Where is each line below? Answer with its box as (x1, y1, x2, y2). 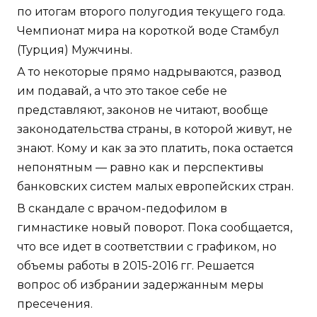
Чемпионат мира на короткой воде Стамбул (17, 24, 279, 38)
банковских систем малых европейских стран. (17, 180, 294, 194)
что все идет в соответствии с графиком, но (17, 240, 277, 254)
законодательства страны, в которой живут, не (17, 122, 292, 137)
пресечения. (17, 297, 93, 311)
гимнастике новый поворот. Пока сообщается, (17, 221, 292, 235)
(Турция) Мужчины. (17, 43, 132, 57)
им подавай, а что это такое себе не (17, 84, 227, 98)
